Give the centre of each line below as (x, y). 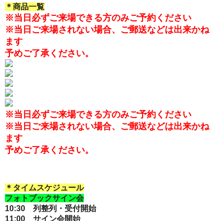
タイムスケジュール (48, 188)
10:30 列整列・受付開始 (51, 208)
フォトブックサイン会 (44, 198)
